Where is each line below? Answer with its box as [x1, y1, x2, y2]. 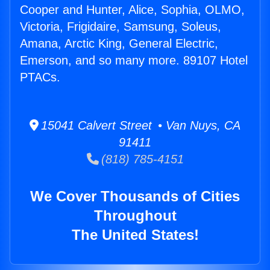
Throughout [93, 207, 177, 224]
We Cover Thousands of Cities [30, 188, 240, 205]
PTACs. [20, 71, 60, 84]
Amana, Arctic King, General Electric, [20, 37, 218, 51]
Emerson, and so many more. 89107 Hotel [20, 54, 248, 67]
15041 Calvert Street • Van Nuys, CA [39, 119, 240, 133]
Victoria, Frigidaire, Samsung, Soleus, [20, 20, 221, 34]
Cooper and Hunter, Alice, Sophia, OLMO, [20, 3, 245, 17]
